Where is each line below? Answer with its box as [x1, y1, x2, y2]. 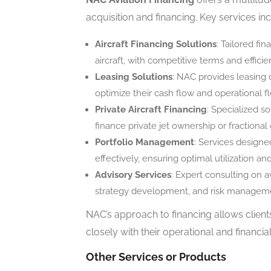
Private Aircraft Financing [95, 104, 207, 116]
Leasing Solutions [95, 71, 172, 83]
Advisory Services [95, 169, 171, 181]
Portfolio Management [95, 137, 194, 148]
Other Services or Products [86, 250, 226, 264]
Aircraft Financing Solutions [95, 39, 217, 50]
